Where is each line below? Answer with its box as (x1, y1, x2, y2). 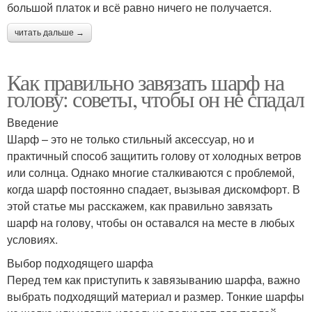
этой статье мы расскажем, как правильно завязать (7, 197, 272, 214)
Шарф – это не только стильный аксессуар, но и (7, 130, 254, 147)
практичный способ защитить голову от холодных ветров (7, 147, 302, 164)
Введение (7, 114, 58, 130)
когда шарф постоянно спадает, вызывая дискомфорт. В (7, 180, 300, 197)
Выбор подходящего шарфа (7, 254, 153, 271)
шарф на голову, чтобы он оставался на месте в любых (7, 214, 295, 231)
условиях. (7, 231, 58, 247)
